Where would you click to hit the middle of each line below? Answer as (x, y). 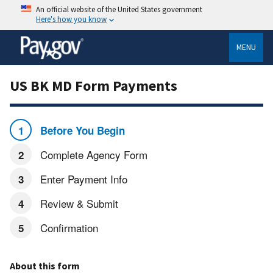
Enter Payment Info (82, 179)
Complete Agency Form (92, 154)
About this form (45, 265)
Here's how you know (72, 19)
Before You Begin (81, 130)
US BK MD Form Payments (94, 85)
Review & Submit (77, 203)
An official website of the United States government (119, 9)
